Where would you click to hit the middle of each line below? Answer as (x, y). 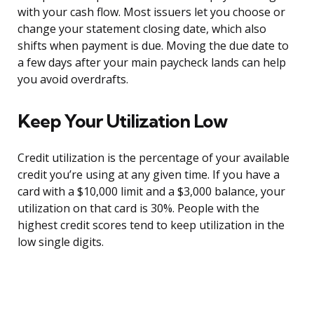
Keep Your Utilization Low (122, 121)
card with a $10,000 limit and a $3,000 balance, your (151, 192)
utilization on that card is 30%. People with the (138, 209)
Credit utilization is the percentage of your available (153, 158)
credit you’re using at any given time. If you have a (149, 175)
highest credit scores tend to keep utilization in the (151, 225)
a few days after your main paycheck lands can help (152, 63)
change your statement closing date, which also (142, 29)
